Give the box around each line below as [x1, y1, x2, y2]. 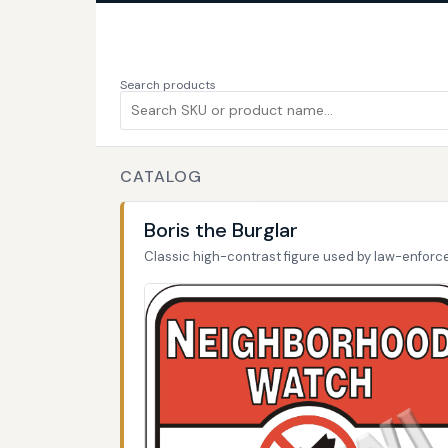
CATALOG [120, 165, 202, 187]
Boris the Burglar [144, 216, 298, 243]
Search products [120, 76, 216, 93]
